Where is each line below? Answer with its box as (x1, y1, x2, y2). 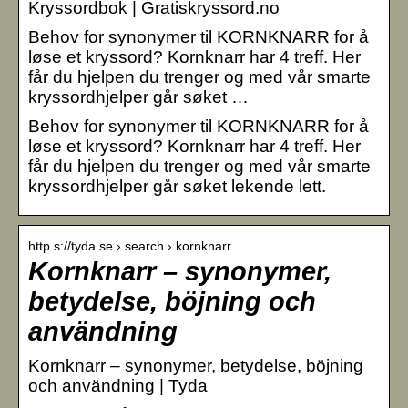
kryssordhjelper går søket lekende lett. (28, 176, 326, 196)
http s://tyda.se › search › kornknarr (28, 238, 231, 253)
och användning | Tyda (28, 375, 208, 395)
